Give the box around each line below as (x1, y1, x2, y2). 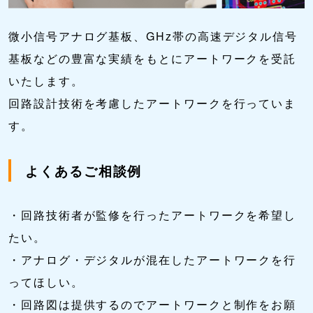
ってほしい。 (8, 274, 84, 291)
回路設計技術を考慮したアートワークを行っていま (8, 95, 297, 112)
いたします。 (8, 73, 84, 89)
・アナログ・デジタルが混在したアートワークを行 (8, 252, 297, 268)
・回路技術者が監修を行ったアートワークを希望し (8, 207, 297, 224)
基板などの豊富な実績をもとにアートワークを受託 (8, 50, 297, 67)
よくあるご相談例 (25, 161, 143, 181)
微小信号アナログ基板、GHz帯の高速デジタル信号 (8, 28, 298, 45)
